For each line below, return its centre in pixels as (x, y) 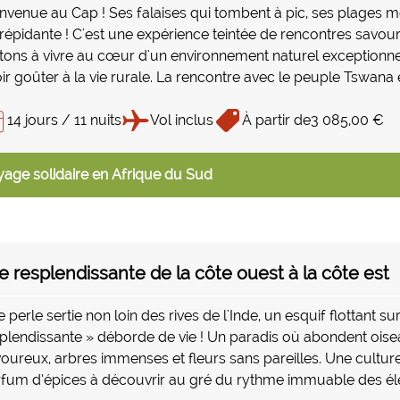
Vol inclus (182, 120)
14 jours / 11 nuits (64, 120)
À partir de (276, 120)
